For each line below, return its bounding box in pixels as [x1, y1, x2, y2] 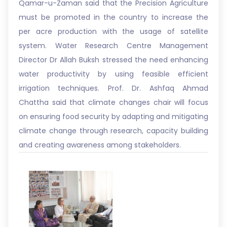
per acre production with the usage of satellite [19, 26, 208, 36]
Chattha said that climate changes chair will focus [19, 97, 208, 107]
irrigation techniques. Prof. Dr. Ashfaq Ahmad [19, 83, 208, 93]
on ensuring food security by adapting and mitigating [19, 111, 208, 122]
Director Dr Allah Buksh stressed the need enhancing [19, 55, 208, 65]
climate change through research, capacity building [19, 126, 208, 136]
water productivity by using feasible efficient [19, 69, 208, 79]
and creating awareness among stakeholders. [19, 140, 181, 150]
